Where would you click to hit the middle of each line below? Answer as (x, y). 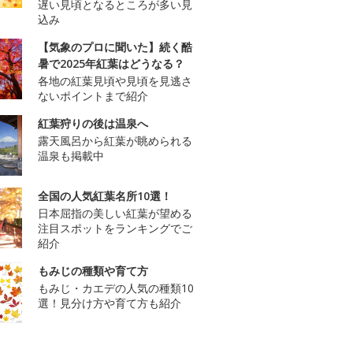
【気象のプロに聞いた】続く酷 (115, 47)
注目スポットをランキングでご (115, 229)
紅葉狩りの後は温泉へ (93, 124)
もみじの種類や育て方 (93, 271)
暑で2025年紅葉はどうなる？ (111, 64)
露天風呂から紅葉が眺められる (115, 141)
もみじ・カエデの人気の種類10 (116, 288)
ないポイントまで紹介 (93, 96)
